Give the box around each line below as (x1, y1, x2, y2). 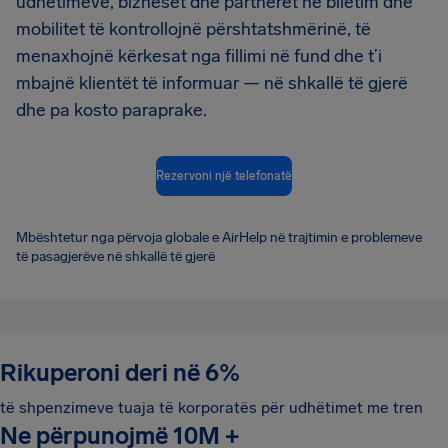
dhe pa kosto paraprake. (16, 99, 207, 121)
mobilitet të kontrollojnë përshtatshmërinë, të (16, 18, 371, 40)
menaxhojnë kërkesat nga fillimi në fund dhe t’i (16, 45, 382, 67)
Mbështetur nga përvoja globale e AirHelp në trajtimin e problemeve (16, 229, 422, 246)
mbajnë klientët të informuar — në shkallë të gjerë (16, 72, 408, 94)
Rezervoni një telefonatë (156, 168, 292, 183)
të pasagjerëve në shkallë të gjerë (16, 248, 215, 265)
